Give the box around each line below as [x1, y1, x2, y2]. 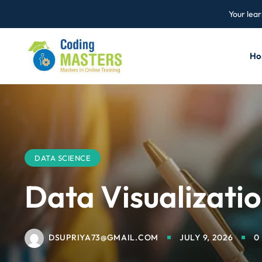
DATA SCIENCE [35, 153, 91, 163]
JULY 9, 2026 [180, 232, 233, 243]
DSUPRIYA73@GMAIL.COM [49, 232, 158, 243]
